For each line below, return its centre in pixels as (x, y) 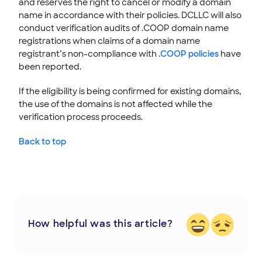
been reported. (50, 66)
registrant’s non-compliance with (89, 54)
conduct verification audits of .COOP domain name (124, 28)
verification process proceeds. (81, 117)
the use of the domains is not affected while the (116, 104)
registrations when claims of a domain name (109, 41)
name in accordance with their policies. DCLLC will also (130, 15)
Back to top (42, 141)
